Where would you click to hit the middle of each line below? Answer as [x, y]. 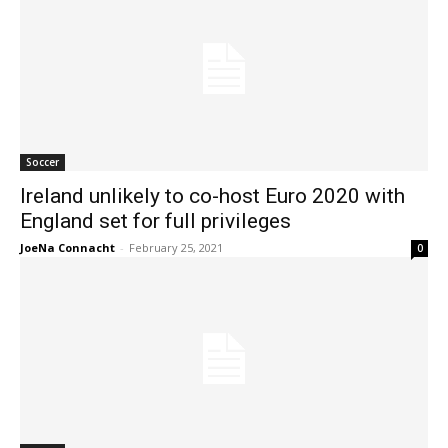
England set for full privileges [155, 221]
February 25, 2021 [176, 247]
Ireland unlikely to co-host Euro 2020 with [212, 196]
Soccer [42, 162]
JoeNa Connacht [67, 247]
